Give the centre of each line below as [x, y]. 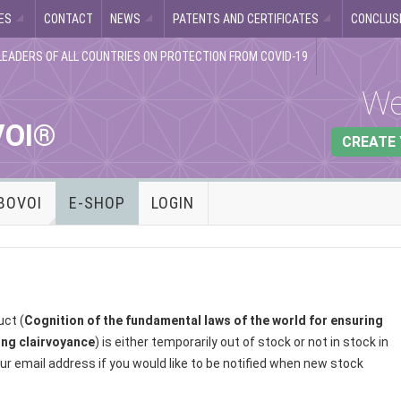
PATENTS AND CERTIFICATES [246, 19]
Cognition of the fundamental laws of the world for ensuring [204, 320]
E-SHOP [97, 203]
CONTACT [68, 19]
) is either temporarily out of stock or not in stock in [242, 342]
